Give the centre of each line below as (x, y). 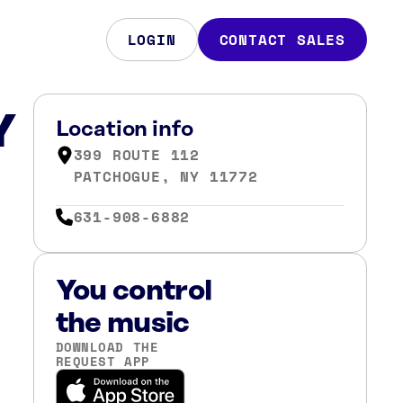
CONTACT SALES (282, 40)
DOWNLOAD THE (107, 346)
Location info (124, 130)
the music (122, 323)
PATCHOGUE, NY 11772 (166, 176)
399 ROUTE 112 (136, 155)
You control (134, 291)
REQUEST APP (103, 361)
